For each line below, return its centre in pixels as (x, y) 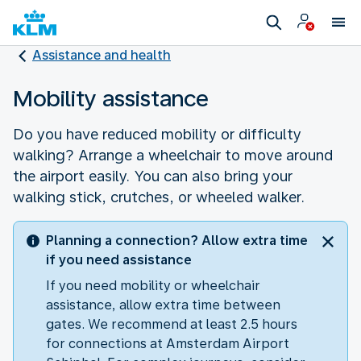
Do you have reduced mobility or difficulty (157, 134)
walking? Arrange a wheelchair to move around (173, 155)
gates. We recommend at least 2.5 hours (172, 324)
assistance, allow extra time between (163, 305)
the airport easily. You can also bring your (153, 176)
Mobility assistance (111, 98)
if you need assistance (119, 259)
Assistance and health (102, 55)
